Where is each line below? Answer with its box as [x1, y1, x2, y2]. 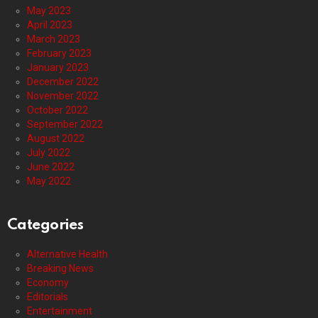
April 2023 [27, 19, 72, 31]
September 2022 [27, 119, 103, 131]
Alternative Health [27, 248, 108, 261]
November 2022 [27, 90, 99, 102]
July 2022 [27, 147, 70, 159]
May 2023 [27, 5, 71, 17]
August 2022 [27, 133, 84, 145]
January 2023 [27, 62, 89, 74]
